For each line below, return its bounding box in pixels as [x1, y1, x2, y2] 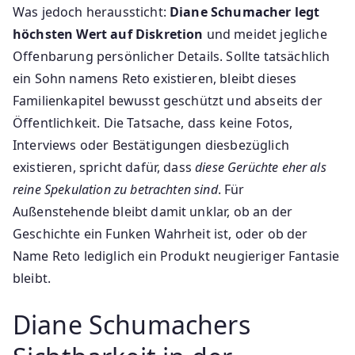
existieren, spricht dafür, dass [13, 158, 196, 176]
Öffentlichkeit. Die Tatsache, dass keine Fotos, [13, 113, 293, 132]
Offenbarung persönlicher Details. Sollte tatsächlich [13, 47, 330, 65]
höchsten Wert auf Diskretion [13, 25, 204, 43]
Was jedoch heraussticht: [13, 2, 170, 21]
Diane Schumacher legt [170, 2, 320, 21]
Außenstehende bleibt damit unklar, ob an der [13, 202, 293, 220]
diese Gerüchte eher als [195, 158, 326, 176]
